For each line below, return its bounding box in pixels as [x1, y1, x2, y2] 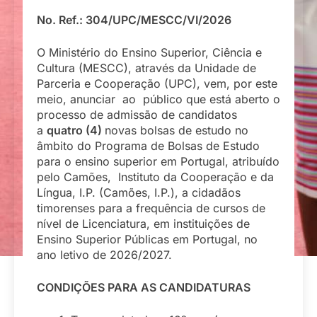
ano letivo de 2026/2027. [37, 247, 172, 262]
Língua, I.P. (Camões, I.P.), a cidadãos [37, 185, 241, 200]
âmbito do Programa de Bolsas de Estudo [37, 138, 260, 153]
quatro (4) [47, 122, 105, 137]
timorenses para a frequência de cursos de [37, 200, 265, 215]
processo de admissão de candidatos [37, 107, 237, 122]
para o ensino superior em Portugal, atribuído [37, 154, 279, 168]
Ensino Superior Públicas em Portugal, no [37, 231, 258, 246]
